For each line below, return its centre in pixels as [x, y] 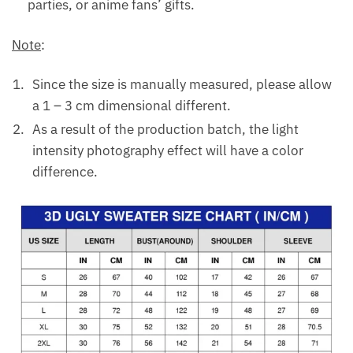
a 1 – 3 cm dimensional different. [132, 106]
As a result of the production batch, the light [165, 130]
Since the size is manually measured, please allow [182, 85]
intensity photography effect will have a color [168, 151]
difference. [65, 172]
